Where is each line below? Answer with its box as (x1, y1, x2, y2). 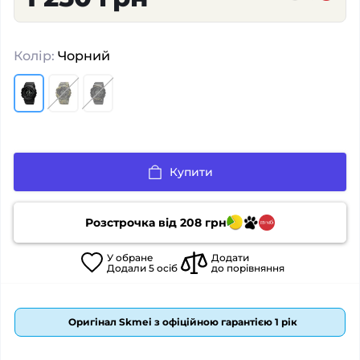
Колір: (14, 48, 55, 63)
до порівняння (211, 262, 284, 274)
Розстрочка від (85, 215, 180, 230)
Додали (106, 262, 149, 274)
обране (115, 252, 153, 264)
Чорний (55, 48, 110, 63)
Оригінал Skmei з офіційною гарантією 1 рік (67, 316, 297, 328)
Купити (170, 165, 213, 179)
